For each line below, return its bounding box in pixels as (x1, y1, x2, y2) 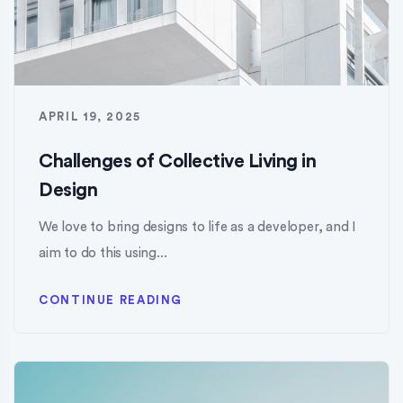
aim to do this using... (39, 246, 167, 261)
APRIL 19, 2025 (39, 111, 141, 123)
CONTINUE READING (39, 294, 184, 307)
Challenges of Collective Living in (39, 152, 316, 172)
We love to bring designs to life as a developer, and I (39, 220, 356, 235)
